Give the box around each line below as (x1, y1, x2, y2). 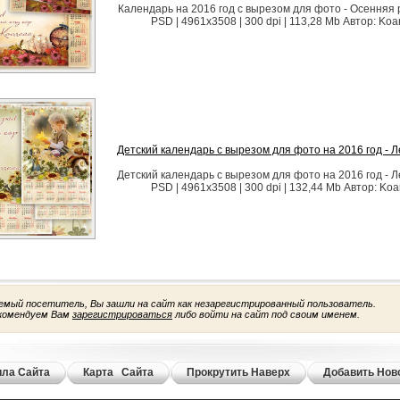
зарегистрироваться (72, 309, 172, 320)
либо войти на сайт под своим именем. (172, 309, 360, 320)
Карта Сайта (83, 366, 154, 379)
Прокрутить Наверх (187, 366, 290, 379)
